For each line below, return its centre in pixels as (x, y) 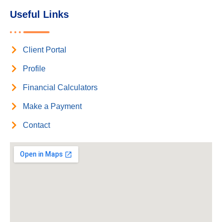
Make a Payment (53, 106)
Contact (37, 125)
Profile (34, 68)
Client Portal (45, 50)
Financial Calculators (60, 87)
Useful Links (39, 14)
